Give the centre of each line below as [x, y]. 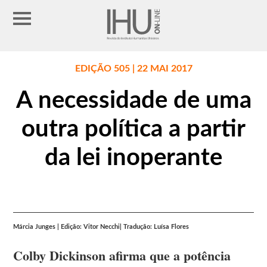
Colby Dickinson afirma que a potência [122, 256]
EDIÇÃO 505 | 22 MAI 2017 [133, 69]
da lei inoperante [133, 158]
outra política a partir [133, 130]
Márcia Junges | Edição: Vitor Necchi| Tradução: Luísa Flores [101, 227]
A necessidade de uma [133, 101]
